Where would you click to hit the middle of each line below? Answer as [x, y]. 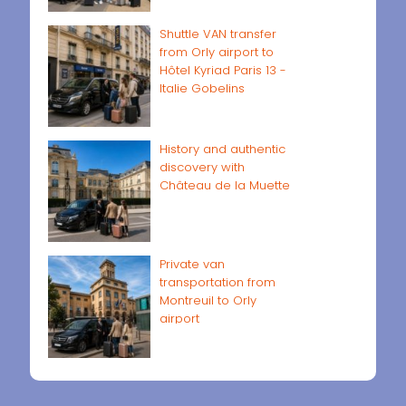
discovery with [202, 167]
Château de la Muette [224, 185]
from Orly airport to [216, 52]
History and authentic [222, 149]
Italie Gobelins [202, 88]
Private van [192, 265]
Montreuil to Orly [208, 301]
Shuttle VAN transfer [217, 34]
